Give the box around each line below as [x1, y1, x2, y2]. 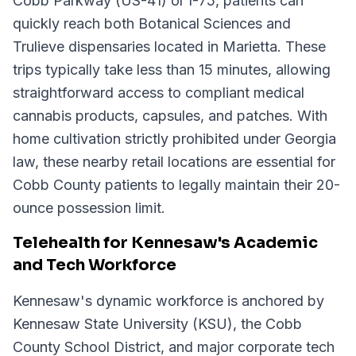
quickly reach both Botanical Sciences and [13, 15, 291, 32]
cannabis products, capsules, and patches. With [13, 107, 327, 124]
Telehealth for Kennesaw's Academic [13, 233, 318, 253]
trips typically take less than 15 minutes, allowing [13, 61, 331, 78]
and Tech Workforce [13, 255, 176, 275]
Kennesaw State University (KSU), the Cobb [13, 315, 302, 332]
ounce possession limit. [13, 199, 165, 216]
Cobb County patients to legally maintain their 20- [13, 176, 340, 193]
